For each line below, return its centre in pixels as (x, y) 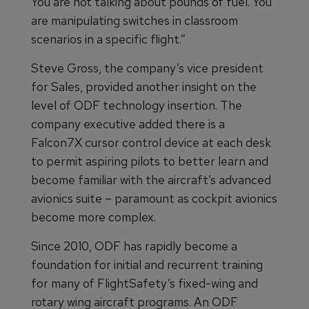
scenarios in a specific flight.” (108, 39)
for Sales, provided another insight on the (144, 87)
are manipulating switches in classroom (134, 21)
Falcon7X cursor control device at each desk (151, 143)
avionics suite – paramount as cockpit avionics (154, 199)
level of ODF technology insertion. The (137, 106)
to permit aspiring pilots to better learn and (150, 161)
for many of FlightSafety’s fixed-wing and (144, 283)
